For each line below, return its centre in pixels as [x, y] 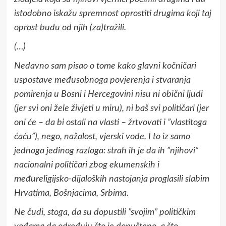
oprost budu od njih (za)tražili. [70, 27]
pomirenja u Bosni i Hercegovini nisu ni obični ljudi [108, 94]
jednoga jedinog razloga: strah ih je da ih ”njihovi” [106, 151]
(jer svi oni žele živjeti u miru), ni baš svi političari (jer [111, 108]
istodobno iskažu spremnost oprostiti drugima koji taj [112, 13]
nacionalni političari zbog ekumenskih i [87, 165]
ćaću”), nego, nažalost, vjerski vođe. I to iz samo [102, 136]
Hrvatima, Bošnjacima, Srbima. [71, 193]
